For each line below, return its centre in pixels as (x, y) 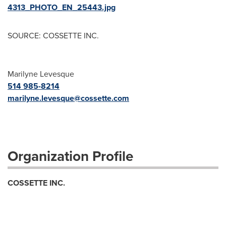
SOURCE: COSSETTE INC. (53, 36)
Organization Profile (70, 156)
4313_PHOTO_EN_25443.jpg (62, 8)
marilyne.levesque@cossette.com (68, 98)
